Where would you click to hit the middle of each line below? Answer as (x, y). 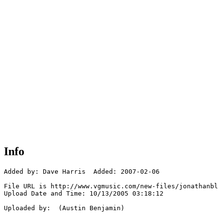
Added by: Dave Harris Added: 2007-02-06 (82, 172)
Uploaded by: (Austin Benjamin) (64, 208)
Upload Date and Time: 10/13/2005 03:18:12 (84, 194)
